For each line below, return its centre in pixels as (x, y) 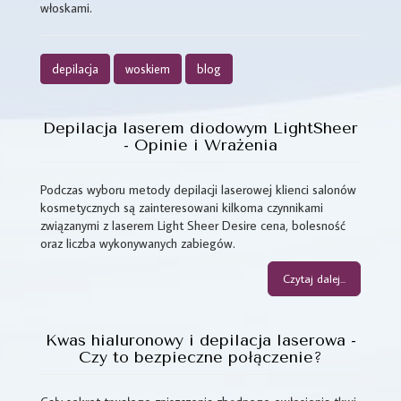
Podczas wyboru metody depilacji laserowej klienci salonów (198, 189)
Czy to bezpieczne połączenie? (200, 357)
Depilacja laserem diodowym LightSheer (200, 128)
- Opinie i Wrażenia (200, 145)
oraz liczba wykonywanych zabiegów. (138, 243)
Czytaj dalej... (314, 278)
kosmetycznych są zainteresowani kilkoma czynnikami (182, 207)
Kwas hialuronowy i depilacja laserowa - (200, 340)
